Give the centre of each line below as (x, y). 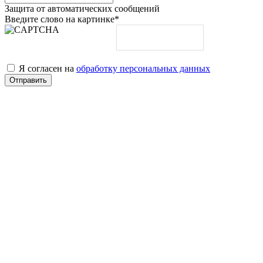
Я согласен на (48, 68)
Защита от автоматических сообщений (82, 8)
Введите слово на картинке (60, 19)
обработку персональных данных (143, 68)
